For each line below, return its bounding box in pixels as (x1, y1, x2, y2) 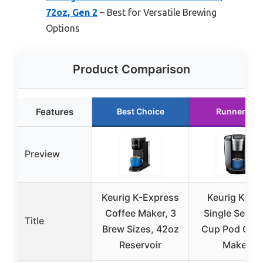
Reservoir (119, 238, 161, 251)
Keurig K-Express (102, 191, 179, 203)
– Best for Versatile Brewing (97, 6, 217, 18)
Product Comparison (73, 62, 190, 76)
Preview (25, 147, 60, 160)
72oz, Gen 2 (46, 6, 97, 18)
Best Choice (116, 106, 164, 116)
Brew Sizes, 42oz (102, 222, 179, 235)
